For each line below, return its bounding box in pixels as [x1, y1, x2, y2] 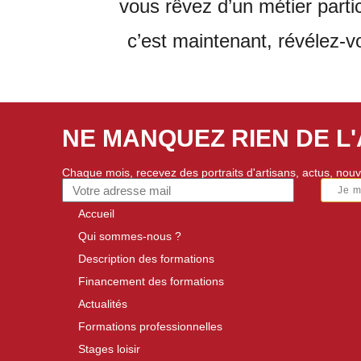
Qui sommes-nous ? [78, 230, 182, 243]
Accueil [78, 207, 115, 220]
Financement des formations [78, 275, 225, 288]
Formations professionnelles [78, 320, 223, 333]
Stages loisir [78, 342, 141, 355]
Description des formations [78, 252, 215, 265]
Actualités [78, 297, 128, 310]
